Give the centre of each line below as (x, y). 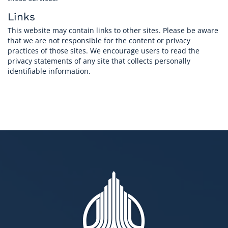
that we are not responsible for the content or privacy (99, 41)
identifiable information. (49, 71)
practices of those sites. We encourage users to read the (104, 51)
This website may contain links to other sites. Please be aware (113, 31)
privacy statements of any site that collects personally (99, 61)
